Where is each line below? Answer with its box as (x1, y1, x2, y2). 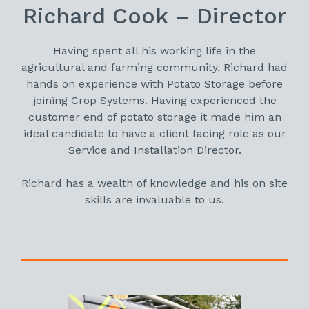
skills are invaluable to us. (85, 192, 224, 206)
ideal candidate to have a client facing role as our (23, 126, 286, 140)
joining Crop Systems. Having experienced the (32, 93, 277, 107)
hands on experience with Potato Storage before (26, 77, 283, 90)
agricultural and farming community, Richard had (21, 60, 288, 74)
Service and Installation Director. (68, 143, 241, 157)
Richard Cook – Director (22, 2, 287, 29)
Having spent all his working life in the (53, 43, 256, 57)
